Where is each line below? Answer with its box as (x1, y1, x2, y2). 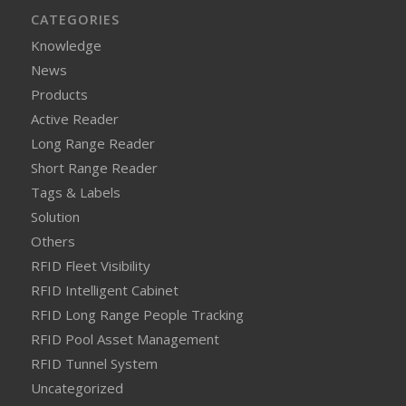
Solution (30, 207, 80, 226)
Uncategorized (30, 378, 123, 397)
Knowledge (30, 35, 101, 54)
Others (30, 231, 75, 250)
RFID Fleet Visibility (30, 256, 150, 275)
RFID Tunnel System (30, 353, 158, 372)
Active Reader (30, 109, 119, 128)
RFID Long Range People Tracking (30, 304, 244, 324)
